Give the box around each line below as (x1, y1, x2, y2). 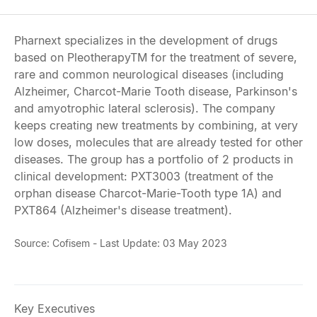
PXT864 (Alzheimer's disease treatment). (14, 203, 232, 217)
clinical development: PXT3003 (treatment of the (14, 169, 273, 183)
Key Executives (14, 301, 95, 316)
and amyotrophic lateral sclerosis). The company (14, 101, 275, 115)
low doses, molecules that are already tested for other (14, 135, 303, 149)
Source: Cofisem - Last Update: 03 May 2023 (14, 237, 227, 249)
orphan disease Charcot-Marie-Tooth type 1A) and (14, 186, 282, 200)
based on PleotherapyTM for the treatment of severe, (14, 50, 297, 64)
